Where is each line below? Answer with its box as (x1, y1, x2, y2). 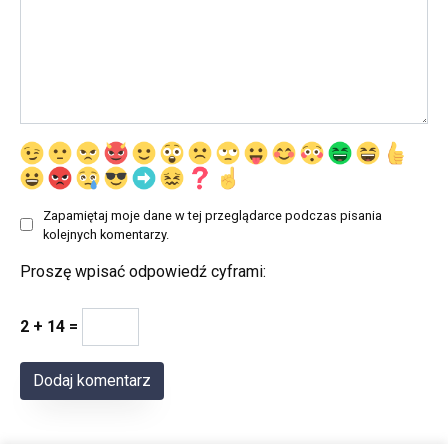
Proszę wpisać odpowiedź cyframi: (20, 261, 266, 281)
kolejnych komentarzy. (43, 226, 169, 242)
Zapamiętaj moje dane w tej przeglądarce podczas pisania (43, 207, 382, 223)
